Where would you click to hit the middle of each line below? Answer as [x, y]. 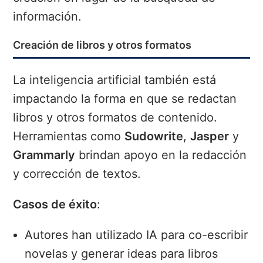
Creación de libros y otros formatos [102, 45]
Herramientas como [69, 136]
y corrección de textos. [77, 174]
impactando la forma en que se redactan [125, 99]
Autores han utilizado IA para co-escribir [136, 235]
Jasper [210, 136]
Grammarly [44, 155]
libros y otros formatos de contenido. [115, 118]
